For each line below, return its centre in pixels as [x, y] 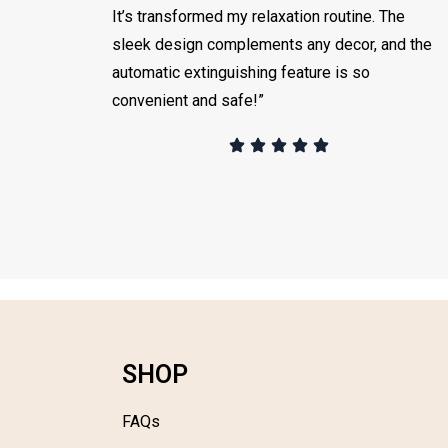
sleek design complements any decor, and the [272, 44]
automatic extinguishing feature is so [241, 72]
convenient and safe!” [188, 100]
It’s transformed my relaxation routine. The [258, 16]
